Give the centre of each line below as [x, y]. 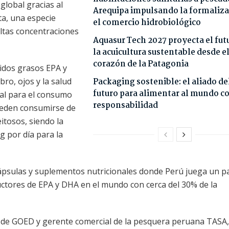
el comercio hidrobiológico [147, 23]
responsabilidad [125, 106]
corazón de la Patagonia [141, 64]
